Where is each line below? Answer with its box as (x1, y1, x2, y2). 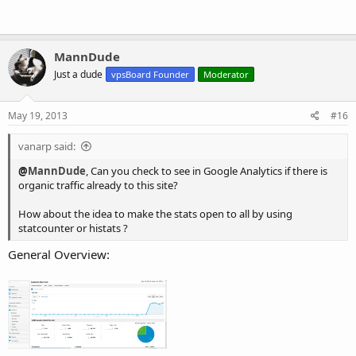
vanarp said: (18, 138, 75, 153)
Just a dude (54, 68, 103, 81)
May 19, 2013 (8, 108, 68, 122)
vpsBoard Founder (111, 68, 189, 80)
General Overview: (8, 246, 110, 262)
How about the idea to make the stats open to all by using (18, 206, 292, 221)
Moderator (203, 68, 249, 80)
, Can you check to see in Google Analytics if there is (86, 163, 327, 178)
